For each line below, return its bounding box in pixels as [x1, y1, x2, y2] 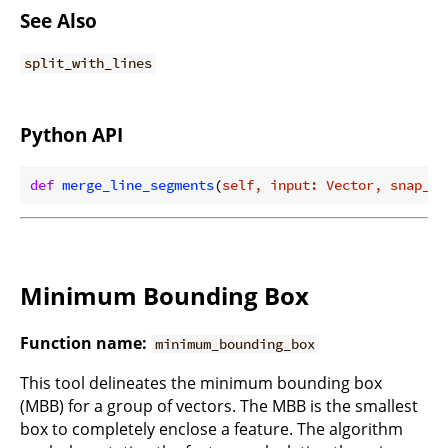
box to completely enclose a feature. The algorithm [20, 417, 403, 440]
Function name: [20, 331, 147, 354]
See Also [20, 7, 97, 33]
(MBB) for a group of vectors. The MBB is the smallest [20, 394, 418, 417]
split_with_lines [24, 54, 153, 73]
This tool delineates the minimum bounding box [20, 371, 382, 394]
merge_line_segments [62, 175, 214, 194]
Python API [20, 122, 123, 148]
